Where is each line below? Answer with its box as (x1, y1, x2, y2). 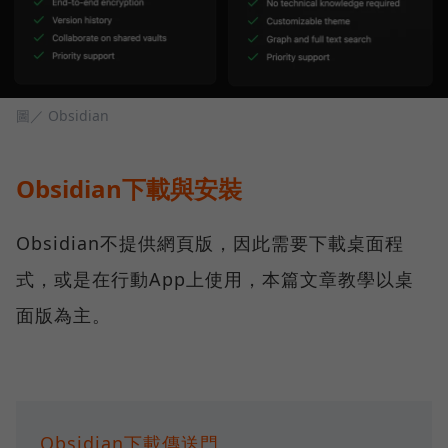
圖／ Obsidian (16, 105, 109, 125)
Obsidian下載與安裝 (16, 171, 242, 205)
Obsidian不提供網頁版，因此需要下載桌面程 (16, 230, 404, 255)
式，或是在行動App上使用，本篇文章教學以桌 (16, 266, 414, 291)
